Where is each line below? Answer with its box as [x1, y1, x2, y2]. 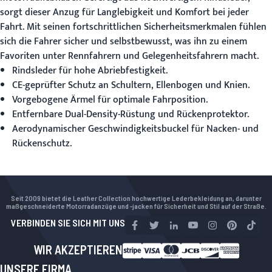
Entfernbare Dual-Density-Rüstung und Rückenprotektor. [12, 106, 249, 123]
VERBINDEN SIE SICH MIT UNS [11, 217, 125, 228]
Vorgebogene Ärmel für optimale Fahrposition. [12, 92, 208, 108]
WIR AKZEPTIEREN [33, 242, 123, 257]
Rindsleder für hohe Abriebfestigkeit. [12, 63, 168, 79]
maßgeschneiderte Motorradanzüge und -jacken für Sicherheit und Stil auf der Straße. [5, 202, 267, 210]
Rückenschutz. [12, 135, 72, 152]
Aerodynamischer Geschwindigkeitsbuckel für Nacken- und [12, 121, 259, 137]
